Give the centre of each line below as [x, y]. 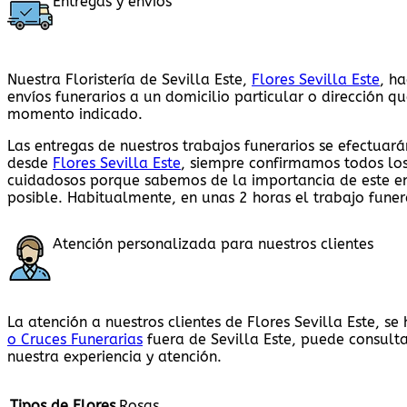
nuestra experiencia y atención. [114, 357]
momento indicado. [75, 114]
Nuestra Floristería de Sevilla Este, [129, 80]
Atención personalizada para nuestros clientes [213, 244]
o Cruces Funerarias [75, 340]
